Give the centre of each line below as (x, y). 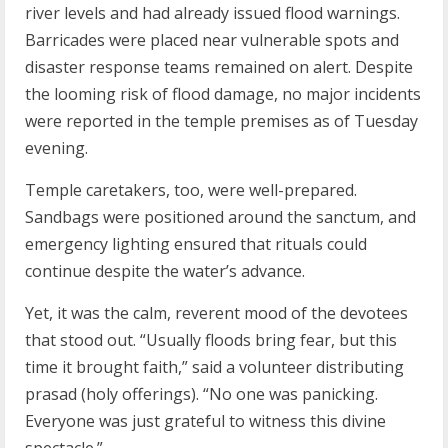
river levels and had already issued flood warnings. (212, 13)
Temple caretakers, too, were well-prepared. (191, 190)
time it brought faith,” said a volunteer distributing (214, 367)
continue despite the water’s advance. (165, 271)
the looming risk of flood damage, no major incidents (223, 94)
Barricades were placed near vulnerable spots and (212, 40)
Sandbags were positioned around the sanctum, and (220, 217)
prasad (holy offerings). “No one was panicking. (201, 394)
